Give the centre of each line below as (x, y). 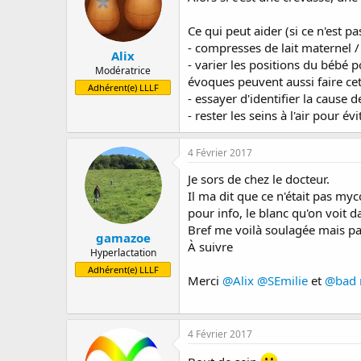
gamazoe (123, 238)
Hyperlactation (123, 253)
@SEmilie (282, 280)
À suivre (210, 246)
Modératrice (123, 71)
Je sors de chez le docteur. (259, 178)
